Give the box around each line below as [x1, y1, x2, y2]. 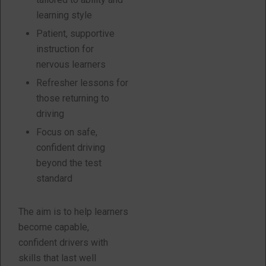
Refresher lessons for [36, 77, 128, 88]
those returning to [36, 93, 109, 104]
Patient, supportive [36, 28, 115, 39]
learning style [36, 9, 92, 21]
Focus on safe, [36, 126, 97, 138]
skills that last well [18, 252, 96, 264]
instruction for [36, 43, 94, 55]
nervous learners [36, 59, 106, 70]
